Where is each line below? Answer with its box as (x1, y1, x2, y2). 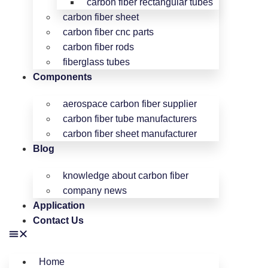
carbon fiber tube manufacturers (63, 114, 197, 124)
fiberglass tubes (63, 57, 130, 67)
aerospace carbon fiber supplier (63, 99, 197, 109)
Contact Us (33, 215, 84, 226)
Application (33, 200, 85, 211)
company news (63, 185, 127, 196)
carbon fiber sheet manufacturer (63, 129, 197, 139)
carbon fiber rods (63, 42, 134, 52)
